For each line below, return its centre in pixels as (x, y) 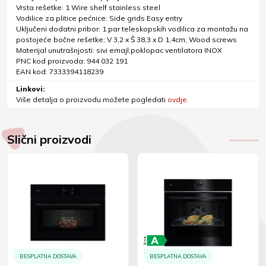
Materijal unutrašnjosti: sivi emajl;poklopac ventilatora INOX (119, 50)
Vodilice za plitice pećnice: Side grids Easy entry (99, 18)
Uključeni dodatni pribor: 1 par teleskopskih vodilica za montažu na (132, 29)
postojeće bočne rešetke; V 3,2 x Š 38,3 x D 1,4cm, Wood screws (126, 40)
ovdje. (178, 100)
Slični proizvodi (49, 140)
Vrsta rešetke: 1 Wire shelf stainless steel (88, 8)
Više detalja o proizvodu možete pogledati (92, 100)
